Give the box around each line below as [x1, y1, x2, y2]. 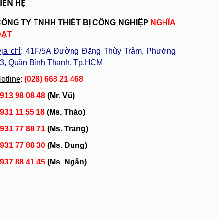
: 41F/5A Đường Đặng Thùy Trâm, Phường [21, 47, 176, 55]
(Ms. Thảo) [45, 108, 85, 116]
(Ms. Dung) [47, 141, 87, 149]
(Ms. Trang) [47, 125, 88, 133]
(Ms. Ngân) [47, 158, 87, 166]
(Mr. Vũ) [47, 91, 75, 100]
